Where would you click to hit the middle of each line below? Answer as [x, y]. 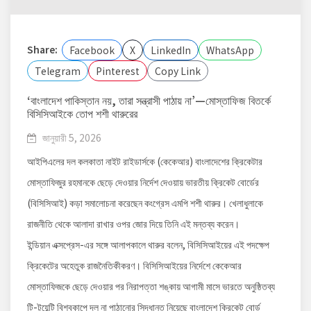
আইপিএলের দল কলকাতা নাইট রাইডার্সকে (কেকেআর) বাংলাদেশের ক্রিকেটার [145, 161]
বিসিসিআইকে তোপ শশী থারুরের [82, 113]
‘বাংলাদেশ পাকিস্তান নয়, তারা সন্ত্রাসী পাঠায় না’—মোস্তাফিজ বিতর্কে [149, 100]
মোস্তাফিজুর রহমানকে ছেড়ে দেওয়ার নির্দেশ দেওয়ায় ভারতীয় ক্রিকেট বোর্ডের [143, 182]
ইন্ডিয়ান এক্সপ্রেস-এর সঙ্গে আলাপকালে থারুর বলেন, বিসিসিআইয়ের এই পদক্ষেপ [148, 244]
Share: [42, 50]
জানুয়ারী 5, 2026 [72, 137]
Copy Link [178, 70]
